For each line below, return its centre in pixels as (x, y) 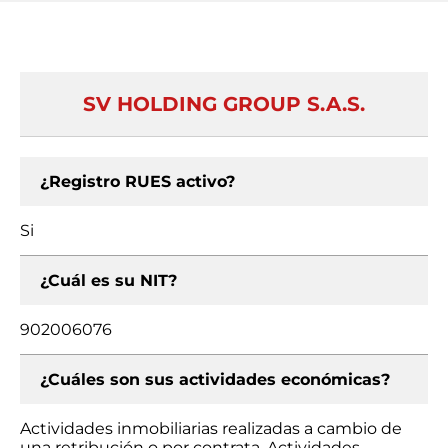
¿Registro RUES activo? (137, 181)
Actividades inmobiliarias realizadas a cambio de (211, 428)
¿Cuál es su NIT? (108, 280)
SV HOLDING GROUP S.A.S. (224, 104)
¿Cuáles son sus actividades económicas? (215, 379)
